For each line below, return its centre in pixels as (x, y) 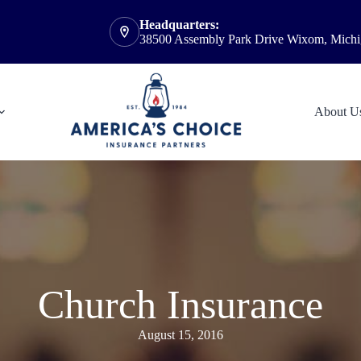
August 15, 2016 (180, 335)
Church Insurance (180, 305)
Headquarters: (179, 24)
